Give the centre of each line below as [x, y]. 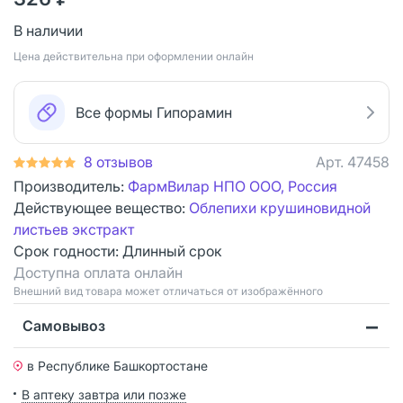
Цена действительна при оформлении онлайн [134, 56]
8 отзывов [118, 161]
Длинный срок [172, 251]
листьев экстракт [74, 229]
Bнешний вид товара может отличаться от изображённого [168, 291]
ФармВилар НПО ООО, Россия [233, 186]
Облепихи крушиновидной [280, 207]
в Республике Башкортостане [117, 365]
